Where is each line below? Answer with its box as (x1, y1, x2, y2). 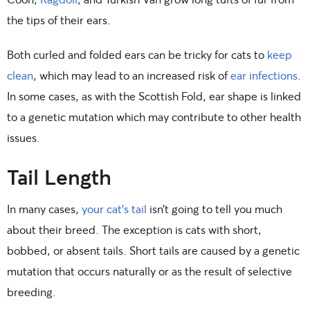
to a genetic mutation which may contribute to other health (7, 109, 301, 124)
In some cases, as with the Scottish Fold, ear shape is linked (7, 88, 301, 103)
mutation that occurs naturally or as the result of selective (7, 263, 292, 278)
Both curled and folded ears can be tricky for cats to (7, 46, 267, 62)
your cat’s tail (82, 201, 147, 216)
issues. (7, 129, 40, 145)
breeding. (7, 284, 56, 299)
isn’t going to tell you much (147, 201, 282, 216)
